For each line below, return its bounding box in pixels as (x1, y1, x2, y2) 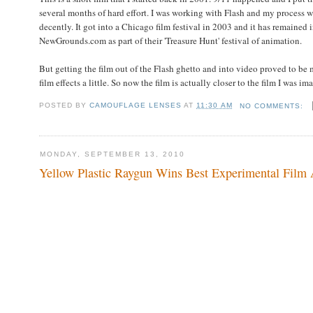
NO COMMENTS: (239, 101, 306, 110)
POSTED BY (38, 101, 90, 110)
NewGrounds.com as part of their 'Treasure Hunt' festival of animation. (38, 34, 302, 47)
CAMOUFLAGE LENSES (89, 101, 182, 110)
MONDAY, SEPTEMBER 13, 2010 (39, 150, 186, 159)
